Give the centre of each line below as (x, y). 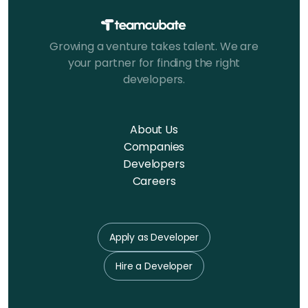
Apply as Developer (154, 237)
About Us (154, 129)
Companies (154, 146)
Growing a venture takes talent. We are (154, 46)
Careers (154, 181)
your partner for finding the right (154, 63)
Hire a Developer (154, 266)
